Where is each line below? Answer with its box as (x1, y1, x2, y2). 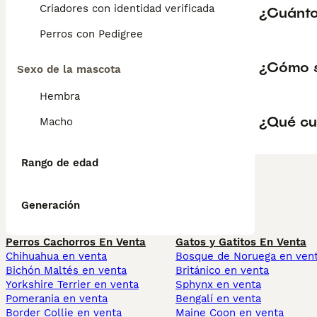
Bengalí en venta (175, 292, 261, 305)
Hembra (40, 90, 80, 103)
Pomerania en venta (6, 292, 108, 305)
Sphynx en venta (175, 278, 261, 291)
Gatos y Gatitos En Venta (175, 236, 306, 248)
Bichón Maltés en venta (6, 264, 127, 277)
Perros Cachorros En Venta (6, 236, 146, 248)
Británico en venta (175, 264, 269, 277)
